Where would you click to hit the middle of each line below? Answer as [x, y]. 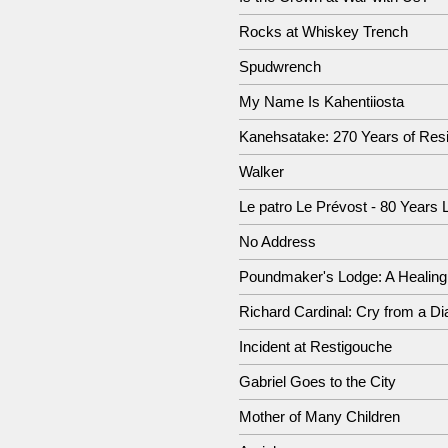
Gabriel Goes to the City [317, 381]
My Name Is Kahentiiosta [321, 101]
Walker [261, 171]
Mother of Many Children [319, 416]
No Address [277, 241]
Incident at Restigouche [315, 346]
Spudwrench [280, 66]
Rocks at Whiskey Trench [323, 31]
